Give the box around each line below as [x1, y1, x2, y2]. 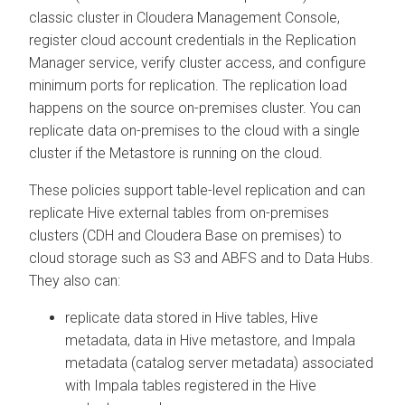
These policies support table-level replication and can [29, 181, 365, 199]
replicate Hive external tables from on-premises [29, 203, 329, 221]
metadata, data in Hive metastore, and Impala [65, 331, 355, 349]
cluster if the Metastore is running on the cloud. [29, 144, 323, 162]
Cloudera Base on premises [145, 226, 320, 244]
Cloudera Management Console [137, 8, 337, 26]
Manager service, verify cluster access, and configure [29, 53, 366, 71]
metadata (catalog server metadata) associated [65, 353, 373, 372]
